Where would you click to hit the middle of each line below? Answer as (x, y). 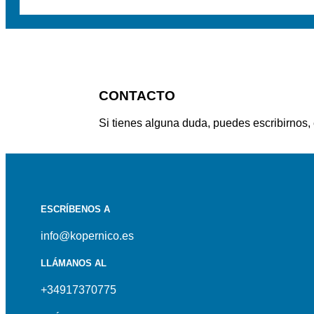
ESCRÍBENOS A (75, 209)
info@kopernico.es (87, 236)
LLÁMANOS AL (74, 264)
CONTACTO (137, 95)
